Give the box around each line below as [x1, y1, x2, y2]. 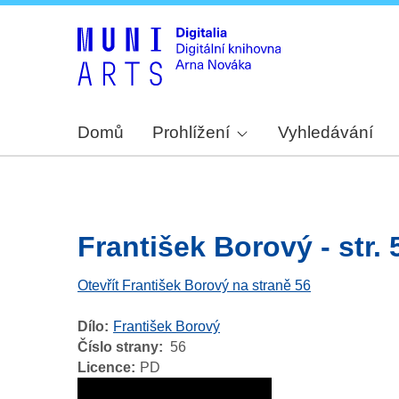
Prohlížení [152, 123, 230, 142]
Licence [77, 360, 131, 376]
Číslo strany [77, 339, 159, 355]
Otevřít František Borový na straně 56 [77, 278, 311, 294]
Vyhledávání [278, 123, 374, 142]
